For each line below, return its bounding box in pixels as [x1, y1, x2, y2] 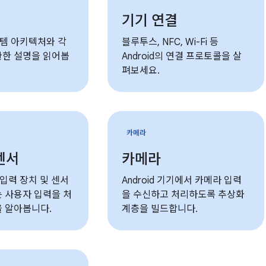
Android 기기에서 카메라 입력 [122, 175, 242, 186]
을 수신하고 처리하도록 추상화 [122, 189, 245, 201]
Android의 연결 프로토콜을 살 [122, 50, 242, 62]
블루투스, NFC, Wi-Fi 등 [122, 36, 219, 48]
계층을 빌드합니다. [122, 203, 198, 215]
